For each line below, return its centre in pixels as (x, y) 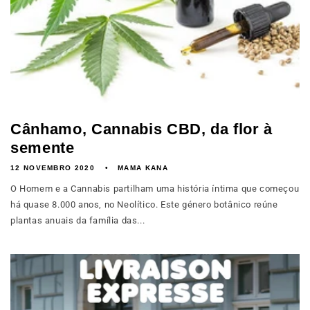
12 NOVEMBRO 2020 (53, 168)
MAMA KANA (143, 168)
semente (43, 148)
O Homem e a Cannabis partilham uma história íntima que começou (155, 189)
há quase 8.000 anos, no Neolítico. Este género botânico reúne (144, 204)
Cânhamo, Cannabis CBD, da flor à (142, 129)
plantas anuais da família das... (78, 220)
